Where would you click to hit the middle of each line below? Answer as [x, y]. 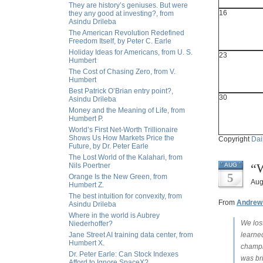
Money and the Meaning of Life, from [127, 110]
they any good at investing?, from [121, 14]
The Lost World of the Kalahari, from [126, 157]
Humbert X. [87, 243]
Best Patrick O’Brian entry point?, [121, 91]
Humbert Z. [86, 185]
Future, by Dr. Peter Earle [109, 146]
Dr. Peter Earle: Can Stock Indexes [124, 254]
